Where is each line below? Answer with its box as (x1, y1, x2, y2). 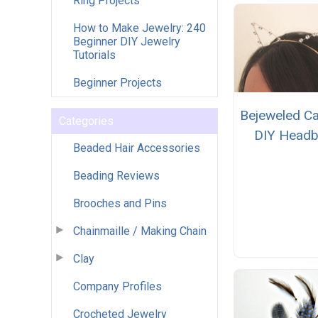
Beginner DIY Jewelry (73, 34, 180, 48)
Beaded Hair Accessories (73, 141, 200, 155)
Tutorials (73, 48, 116, 62)
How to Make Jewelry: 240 (73, 21, 206, 35)
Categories (59, 114, 114, 128)
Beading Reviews (73, 168, 160, 182)
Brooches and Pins (73, 196, 167, 210)
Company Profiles (73, 279, 162, 293)
